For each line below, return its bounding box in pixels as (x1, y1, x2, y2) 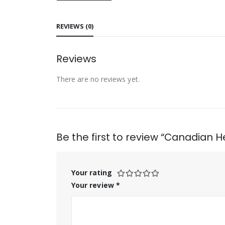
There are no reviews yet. (56, 74, 140, 84)
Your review (71, 180, 116, 190)
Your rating (71, 167, 112, 177)
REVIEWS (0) (56, 21, 93, 31)
